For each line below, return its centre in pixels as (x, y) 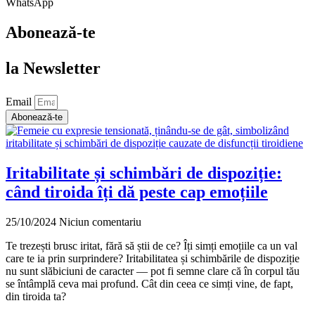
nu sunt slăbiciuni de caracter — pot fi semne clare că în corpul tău (153, 271)
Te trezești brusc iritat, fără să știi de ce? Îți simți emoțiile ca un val (152, 245)
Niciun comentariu (100, 221)
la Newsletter (53, 69)
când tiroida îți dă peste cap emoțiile (137, 192)
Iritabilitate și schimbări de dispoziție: (144, 173)
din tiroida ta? (36, 296)
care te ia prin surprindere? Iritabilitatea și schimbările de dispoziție (153, 258)
